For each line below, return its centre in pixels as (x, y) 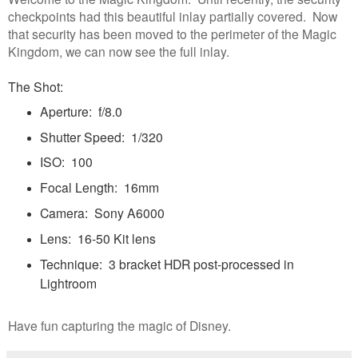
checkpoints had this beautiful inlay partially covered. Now (173, 16)
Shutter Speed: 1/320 (101, 136)
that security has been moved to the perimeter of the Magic (172, 33)
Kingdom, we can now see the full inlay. (119, 51)
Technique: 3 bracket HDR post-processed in (167, 264)
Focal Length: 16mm (99, 187)
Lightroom (68, 283)
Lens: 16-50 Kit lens (97, 239)
